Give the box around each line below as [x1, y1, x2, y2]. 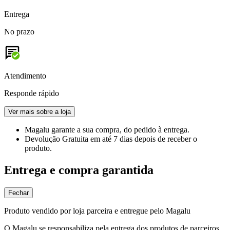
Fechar [8, 188, 29, 197]
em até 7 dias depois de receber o [90, 134, 197, 143]
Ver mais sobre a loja [8, 107, 71, 116]
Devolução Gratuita [25, 134, 90, 143]
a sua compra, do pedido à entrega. [77, 125, 189, 134]
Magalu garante [25, 125, 77, 134]
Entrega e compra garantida [4, 163, 154, 177]
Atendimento [4, 71, 46, 80]
